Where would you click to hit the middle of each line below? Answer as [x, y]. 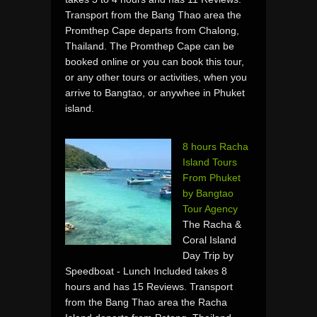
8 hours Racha [215, 146]
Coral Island [209, 240]
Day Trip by [208, 255]
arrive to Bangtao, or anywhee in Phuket [155, 92]
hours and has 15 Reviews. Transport [149, 286]
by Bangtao [208, 193]
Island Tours [210, 162]
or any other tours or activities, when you [156, 77]
